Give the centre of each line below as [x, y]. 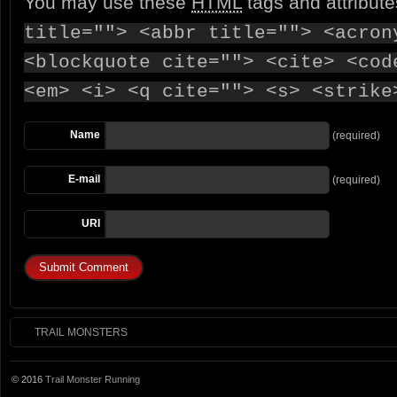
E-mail [84, 179]
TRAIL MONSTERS [81, 333]
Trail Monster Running [93, 380]
